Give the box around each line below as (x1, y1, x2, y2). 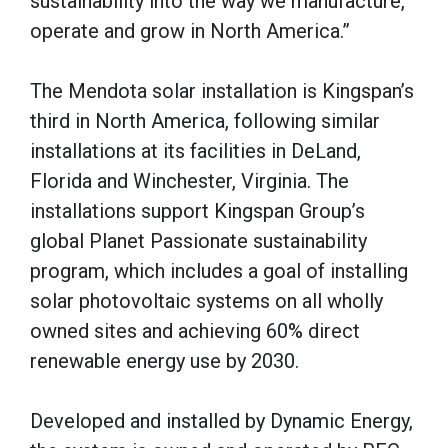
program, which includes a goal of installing (30, 258, 408, 283)
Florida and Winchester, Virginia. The (30, 168, 349, 193)
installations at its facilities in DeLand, (30, 138, 361, 163)
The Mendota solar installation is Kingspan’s (30, 78, 414, 103)
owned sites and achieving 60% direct (30, 318, 360, 343)
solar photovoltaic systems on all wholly (30, 288, 383, 313)
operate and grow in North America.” (30, 18, 350, 43)
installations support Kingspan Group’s (30, 198, 365, 223)
